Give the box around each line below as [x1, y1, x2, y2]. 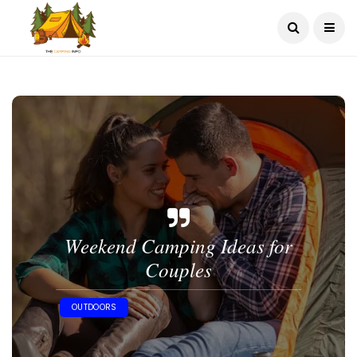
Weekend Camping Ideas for [65, 232, 292, 259]
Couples [145, 256, 212, 283]
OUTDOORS [72, 301, 117, 313]
